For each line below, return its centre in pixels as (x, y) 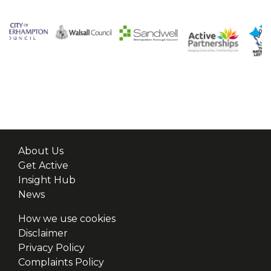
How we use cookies (67, 219)
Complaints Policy (61, 263)
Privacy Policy (51, 248)
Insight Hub (47, 180)
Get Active (43, 166)
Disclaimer (43, 233)
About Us (41, 151)
